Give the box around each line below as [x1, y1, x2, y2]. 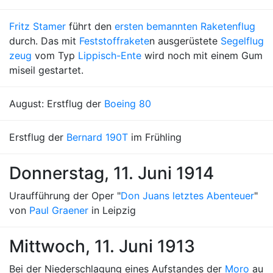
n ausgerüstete [149, 35, 221, 47]
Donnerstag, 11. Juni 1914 [9, 163, 214, 183]
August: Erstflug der [9, 97, 104, 110]
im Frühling [128, 131, 182, 143]
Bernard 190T [66, 131, 128, 143]
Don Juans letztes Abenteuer [121, 190, 254, 202]
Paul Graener [29, 204, 88, 216]
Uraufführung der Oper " [9, 190, 121, 202]
